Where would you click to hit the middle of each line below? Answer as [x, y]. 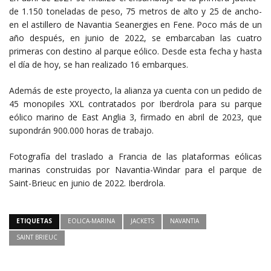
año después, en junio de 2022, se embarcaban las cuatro [135, 38]
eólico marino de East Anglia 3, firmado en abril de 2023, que [135, 117]
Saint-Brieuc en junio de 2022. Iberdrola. [87, 183]
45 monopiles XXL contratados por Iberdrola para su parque [135, 104]
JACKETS [142, 221]
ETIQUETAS [34, 221]
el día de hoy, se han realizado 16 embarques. [99, 65]
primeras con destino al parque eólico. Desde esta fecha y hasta [135, 51]
